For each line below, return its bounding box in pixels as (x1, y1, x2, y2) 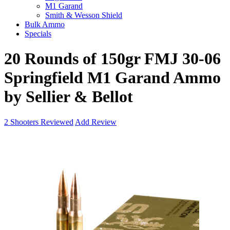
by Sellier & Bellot (4, 87, 133, 106)
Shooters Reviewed (8, 117, 73, 126)
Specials (25, 29, 51, 38)
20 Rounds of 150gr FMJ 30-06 (4, 49, 221, 68)
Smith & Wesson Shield (45, 11, 122, 20)
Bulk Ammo (25, 20, 65, 29)
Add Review (75, 117, 117, 126)
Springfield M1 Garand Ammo (4, 68, 221, 87)
